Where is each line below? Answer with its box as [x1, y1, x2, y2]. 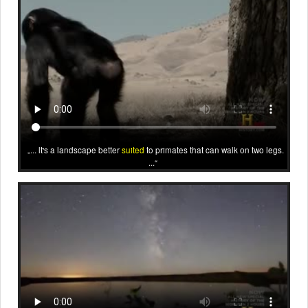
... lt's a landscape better [30, 144, 122, 155]
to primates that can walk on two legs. [144, 144, 284, 155]
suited [121, 144, 144, 155]
